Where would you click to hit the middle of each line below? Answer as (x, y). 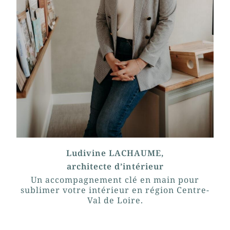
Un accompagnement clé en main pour (115, 179)
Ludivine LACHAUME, (115, 153)
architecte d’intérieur (115, 166)
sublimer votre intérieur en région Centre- (115, 190)
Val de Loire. (115, 200)
